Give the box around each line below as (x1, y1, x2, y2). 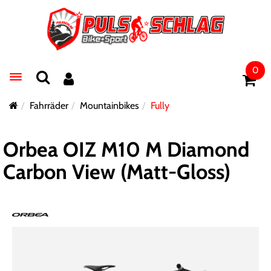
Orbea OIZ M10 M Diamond (3, 137, 249, 162)
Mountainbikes (80, 100, 139, 111)
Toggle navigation (15, 71, 87, 83)
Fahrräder (30, 100, 68, 111)
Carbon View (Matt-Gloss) (3, 159, 230, 184)
